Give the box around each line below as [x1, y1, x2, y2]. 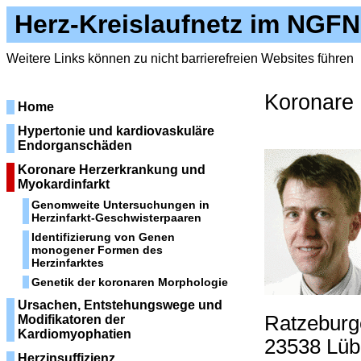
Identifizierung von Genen [31, 230, 175, 243]
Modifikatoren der [18, 313, 125, 326]
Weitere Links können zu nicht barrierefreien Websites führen [6, 52, 354, 65]
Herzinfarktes [31, 256, 104, 269]
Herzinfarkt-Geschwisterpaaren [31, 211, 201, 224]
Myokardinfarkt [18, 177, 110, 191]
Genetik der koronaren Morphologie [31, 276, 228, 288]
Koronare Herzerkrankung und [18, 163, 205, 176]
